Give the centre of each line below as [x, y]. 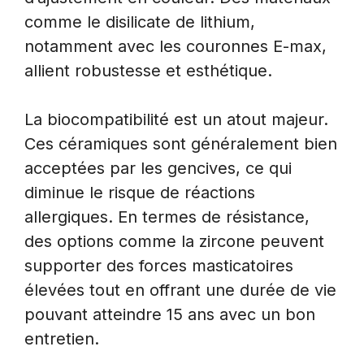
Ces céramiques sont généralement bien [181, 143]
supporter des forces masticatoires [159, 265]
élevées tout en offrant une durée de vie [180, 290]
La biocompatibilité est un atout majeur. [176, 119]
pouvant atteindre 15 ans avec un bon [170, 314]
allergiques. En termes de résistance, [167, 217]
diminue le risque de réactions [140, 192]
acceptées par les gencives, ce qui [158, 168]
